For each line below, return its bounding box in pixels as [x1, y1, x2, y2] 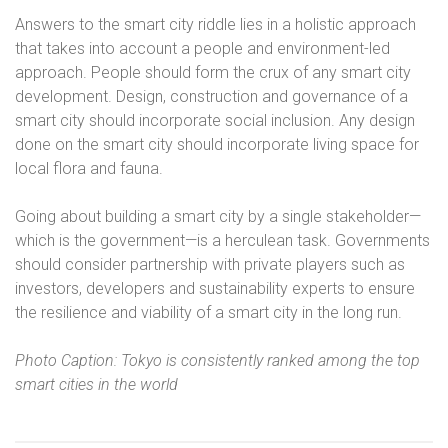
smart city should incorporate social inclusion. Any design [15, 111, 415, 130]
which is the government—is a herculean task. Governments [15, 231, 430, 250]
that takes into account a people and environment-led [15, 39, 390, 58]
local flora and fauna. [15, 159, 163, 178]
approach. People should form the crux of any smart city [15, 63, 411, 82]
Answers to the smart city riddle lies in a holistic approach [15, 15, 416, 34]
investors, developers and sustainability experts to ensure [15, 279, 415, 298]
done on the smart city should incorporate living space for [15, 135, 419, 154]
